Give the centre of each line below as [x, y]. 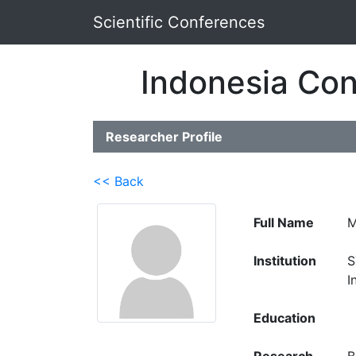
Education [284, 318]
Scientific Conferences [179, 22]
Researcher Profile [164, 137]
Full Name [284, 222]
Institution [285, 261]
